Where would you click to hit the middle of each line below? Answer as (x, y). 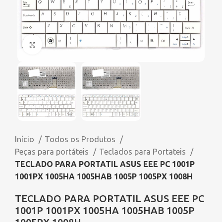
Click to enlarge (71, 44)
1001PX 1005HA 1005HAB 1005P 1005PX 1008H (104, 177)
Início (26, 139)
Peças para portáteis (53, 152)
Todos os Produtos (81, 139)
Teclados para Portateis (143, 152)
